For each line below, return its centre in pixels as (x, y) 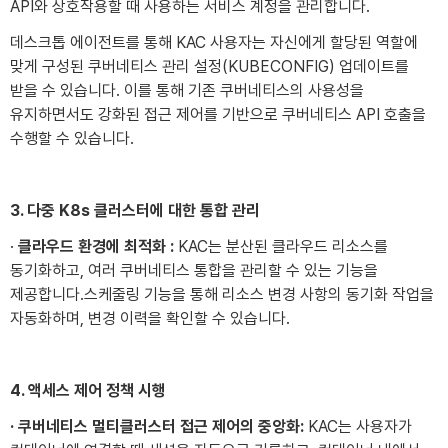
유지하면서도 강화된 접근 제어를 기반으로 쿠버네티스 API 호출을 (218, 114)
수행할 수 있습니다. (72, 138)
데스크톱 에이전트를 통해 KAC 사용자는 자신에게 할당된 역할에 (214, 42)
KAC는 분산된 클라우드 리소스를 (283, 246)
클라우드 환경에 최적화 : (98, 246)
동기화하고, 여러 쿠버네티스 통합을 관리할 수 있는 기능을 (194, 270)
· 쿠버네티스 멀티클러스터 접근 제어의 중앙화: (157, 426)
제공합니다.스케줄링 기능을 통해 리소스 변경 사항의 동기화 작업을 (222, 294)
